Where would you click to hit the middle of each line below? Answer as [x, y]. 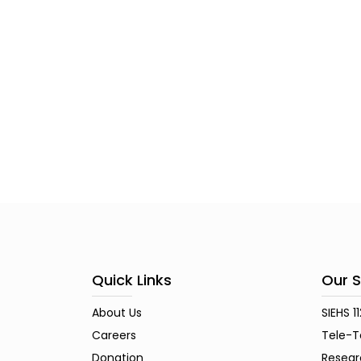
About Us [117, 312]
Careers [114, 335]
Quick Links [132, 280]
